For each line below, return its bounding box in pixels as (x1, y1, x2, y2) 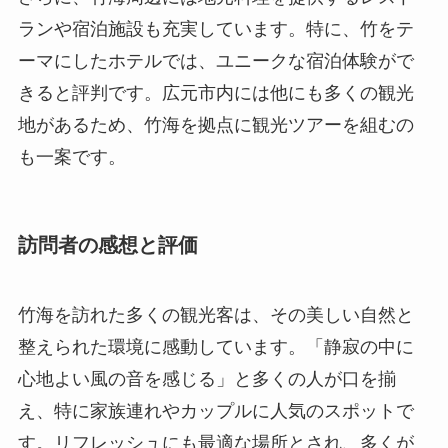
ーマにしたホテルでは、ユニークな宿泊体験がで (17, 51, 414, 72)
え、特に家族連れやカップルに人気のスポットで (17, 400, 414, 421)
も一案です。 (17, 147, 126, 168)
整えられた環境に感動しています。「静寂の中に (17, 336, 414, 357)
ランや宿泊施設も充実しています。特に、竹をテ (17, 19, 414, 40)
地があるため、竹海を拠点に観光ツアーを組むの (17, 115, 414, 136)
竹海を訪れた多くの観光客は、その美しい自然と (17, 304, 414, 325)
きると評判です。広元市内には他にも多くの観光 (17, 83, 414, 104)
